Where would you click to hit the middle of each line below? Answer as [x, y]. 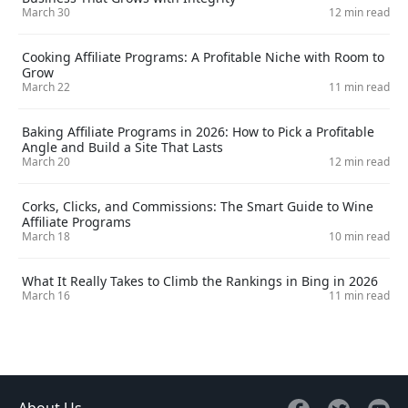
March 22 [46, 87]
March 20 [46, 161]
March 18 [46, 236]
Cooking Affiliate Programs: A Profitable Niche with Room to [203, 56]
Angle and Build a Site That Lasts [122, 147]
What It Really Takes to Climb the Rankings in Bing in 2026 [200, 280]
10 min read [359, 236]
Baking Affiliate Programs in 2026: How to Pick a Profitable [198, 131]
